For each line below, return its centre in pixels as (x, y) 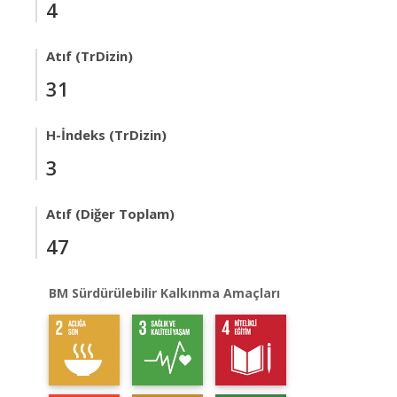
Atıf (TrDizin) (90, 56)
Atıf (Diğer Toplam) (110, 214)
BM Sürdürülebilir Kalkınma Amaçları (164, 293)
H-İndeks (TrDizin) (106, 135)
